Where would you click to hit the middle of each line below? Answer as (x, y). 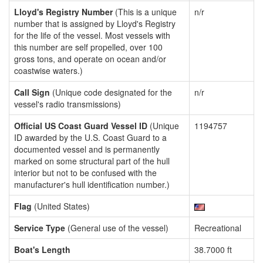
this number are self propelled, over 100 (88, 47)
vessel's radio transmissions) (68, 104)
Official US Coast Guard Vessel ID (81, 126)
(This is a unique (145, 12)
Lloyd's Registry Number (63, 12)
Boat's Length (42, 249)
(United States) (61, 206)
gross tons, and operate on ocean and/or (90, 59)
